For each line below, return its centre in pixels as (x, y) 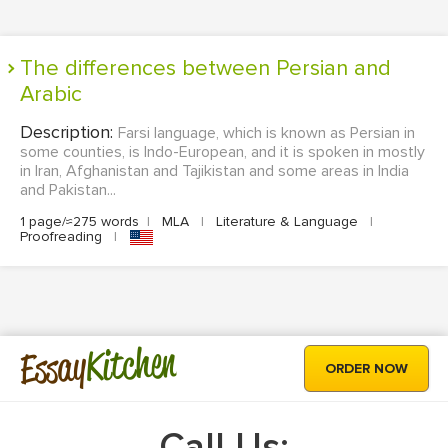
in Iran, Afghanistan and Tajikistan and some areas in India (214, 171)
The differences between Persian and (26, 68)
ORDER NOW (366, 369)
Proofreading (63, 236)
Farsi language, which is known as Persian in (266, 133)
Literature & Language (287, 221)
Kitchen (131, 364)
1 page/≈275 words (79, 221)
